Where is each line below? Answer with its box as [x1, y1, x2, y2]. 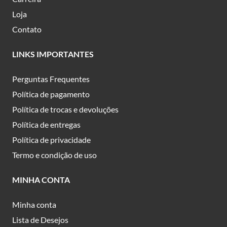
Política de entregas [12, 120, 81, 130]
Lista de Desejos [12, 215, 68, 225]
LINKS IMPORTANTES [12, 49, 94, 59]
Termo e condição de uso [12, 150, 97, 160]
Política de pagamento [12, 89, 90, 99]
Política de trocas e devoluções [12, 104, 119, 115]
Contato [12, 24, 42, 34]
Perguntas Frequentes [12, 74, 90, 84]
